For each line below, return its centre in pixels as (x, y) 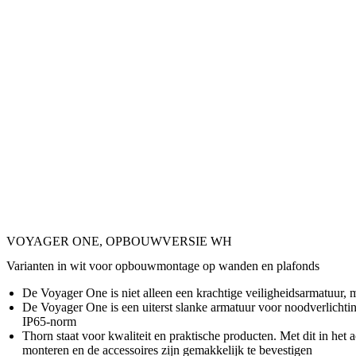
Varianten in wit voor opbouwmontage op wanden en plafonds (163, 265)
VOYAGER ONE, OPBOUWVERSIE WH (119, 241)
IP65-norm (49, 321)
